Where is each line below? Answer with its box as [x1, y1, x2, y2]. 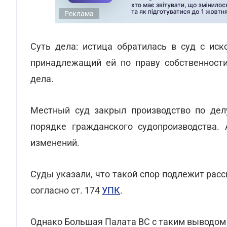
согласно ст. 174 [30, 185, 102, 196]
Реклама [64, 10, 94, 18]
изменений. [30, 137, 80, 148]
